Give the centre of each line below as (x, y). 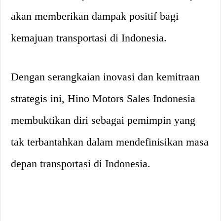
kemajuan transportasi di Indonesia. (89, 37)
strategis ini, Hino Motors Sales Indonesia (103, 98)
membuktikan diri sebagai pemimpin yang (103, 120)
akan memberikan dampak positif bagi (95, 16)
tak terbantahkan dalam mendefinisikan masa (110, 142)
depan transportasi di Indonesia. (81, 163)
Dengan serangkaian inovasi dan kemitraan (106, 76)
